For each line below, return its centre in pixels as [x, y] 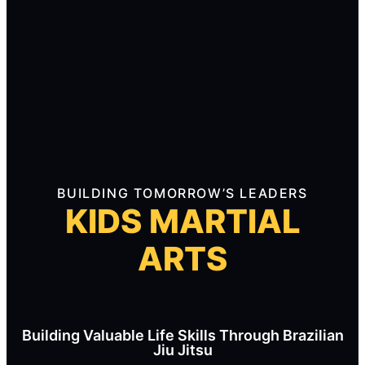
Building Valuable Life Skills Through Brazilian [182, 335]
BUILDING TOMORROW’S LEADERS [182, 193]
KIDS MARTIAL [182, 221]
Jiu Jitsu [182, 350]
